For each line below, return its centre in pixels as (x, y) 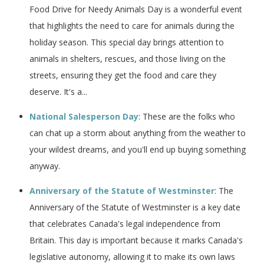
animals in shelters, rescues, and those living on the (128, 58)
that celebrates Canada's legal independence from (125, 223)
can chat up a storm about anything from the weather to (138, 133)
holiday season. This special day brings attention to (127, 42)
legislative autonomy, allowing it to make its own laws (132, 256)
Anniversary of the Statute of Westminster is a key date (135, 207)
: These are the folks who (187, 116)
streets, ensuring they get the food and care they (123, 75)
